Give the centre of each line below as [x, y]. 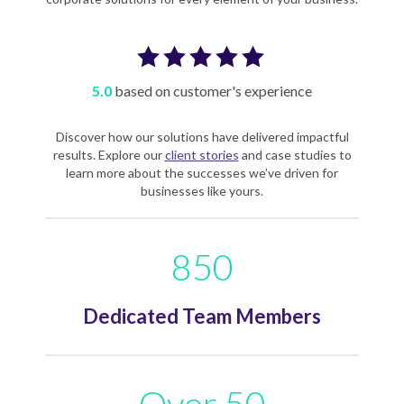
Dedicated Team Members [202, 316]
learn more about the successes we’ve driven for [202, 172]
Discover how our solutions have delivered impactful [202, 136]
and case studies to [295, 154]
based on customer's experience [212, 90]
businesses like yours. [202, 190]
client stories [202, 154]
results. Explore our [109, 154]
